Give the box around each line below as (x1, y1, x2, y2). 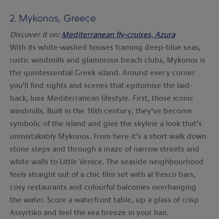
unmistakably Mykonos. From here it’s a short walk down (10, 131, 206, 141)
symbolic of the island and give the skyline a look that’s (10, 119, 202, 128)
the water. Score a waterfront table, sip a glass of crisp (10, 195, 199, 204)
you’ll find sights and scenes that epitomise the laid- (10, 81, 192, 90)
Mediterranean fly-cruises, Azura (62, 30, 175, 39)
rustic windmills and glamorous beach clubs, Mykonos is (10, 55, 205, 65)
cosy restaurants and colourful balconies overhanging (10, 182, 197, 192)
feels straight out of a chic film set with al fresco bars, (10, 170, 196, 179)
